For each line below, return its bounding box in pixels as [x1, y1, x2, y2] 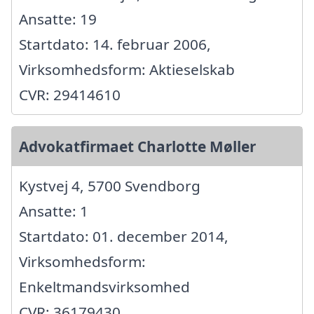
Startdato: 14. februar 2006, [19, 34, 211, 54]
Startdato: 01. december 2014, [19, 226, 228, 246]
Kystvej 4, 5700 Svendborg [19, 175, 200, 196]
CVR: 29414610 [19, 84, 121, 104]
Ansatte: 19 [19, 8, 97, 29]
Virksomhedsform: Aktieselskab [19, 59, 235, 79]
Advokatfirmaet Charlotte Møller [19, 136, 256, 156]
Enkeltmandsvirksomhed [19, 276, 190, 296]
